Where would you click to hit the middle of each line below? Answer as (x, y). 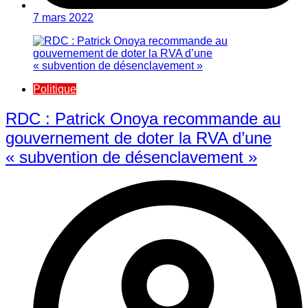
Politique (55, 89)
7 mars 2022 (63, 17)
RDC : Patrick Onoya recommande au (143, 118)
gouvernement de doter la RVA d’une (139, 137)
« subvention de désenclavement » (131, 157)
